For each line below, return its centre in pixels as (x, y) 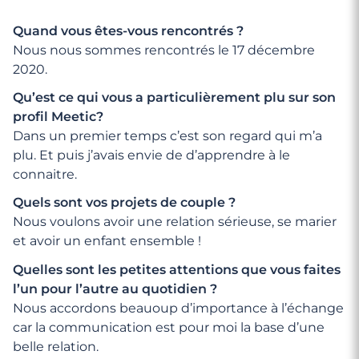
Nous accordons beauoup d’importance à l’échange (178, 308)
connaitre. (45, 175)
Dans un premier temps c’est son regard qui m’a (167, 136)
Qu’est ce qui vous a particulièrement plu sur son (174, 98)
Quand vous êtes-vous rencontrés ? (128, 31)
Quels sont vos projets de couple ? (124, 203)
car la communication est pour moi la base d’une (169, 327)
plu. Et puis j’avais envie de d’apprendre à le (151, 155)
